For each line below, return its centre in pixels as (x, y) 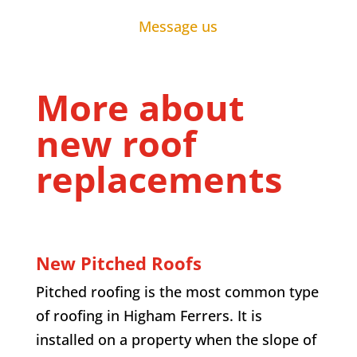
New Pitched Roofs (118, 263)
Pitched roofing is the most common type (177, 292)
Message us (178, 27)
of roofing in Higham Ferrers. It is (149, 316)
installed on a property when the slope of (176, 340)
